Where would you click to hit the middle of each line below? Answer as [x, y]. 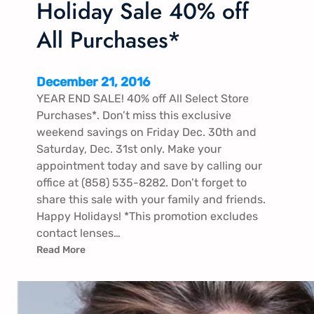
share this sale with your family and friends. [151, 199]
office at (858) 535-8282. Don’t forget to [142, 182]
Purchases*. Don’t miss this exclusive [134, 115]
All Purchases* [109, 40]
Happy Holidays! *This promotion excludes [147, 216]
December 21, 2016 [93, 82]
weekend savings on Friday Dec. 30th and [146, 132]
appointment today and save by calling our [149, 165]
